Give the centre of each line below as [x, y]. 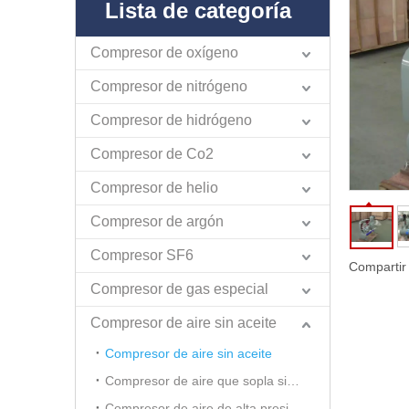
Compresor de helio [154, 187]
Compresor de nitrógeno [169, 86]
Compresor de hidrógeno [171, 120]
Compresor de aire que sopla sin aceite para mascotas [293, 380]
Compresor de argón [157, 221]
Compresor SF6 [142, 255]
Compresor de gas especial [179, 288]
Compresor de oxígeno [164, 52]
